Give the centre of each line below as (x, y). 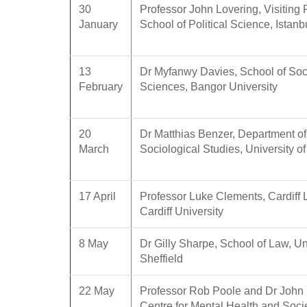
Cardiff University (182, 211)
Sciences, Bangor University (209, 86)
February (101, 86)
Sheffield (161, 258)
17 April (97, 196)
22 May (97, 291)
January (98, 24)
